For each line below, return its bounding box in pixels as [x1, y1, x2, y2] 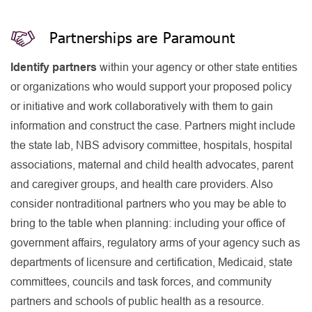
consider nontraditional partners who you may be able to [10, 198, 286, 210]
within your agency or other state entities [97, 61, 297, 73]
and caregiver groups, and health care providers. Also [10, 178, 273, 190]
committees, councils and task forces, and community [10, 276, 272, 288]
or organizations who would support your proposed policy [10, 81, 292, 93]
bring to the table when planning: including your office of [10, 217, 285, 229]
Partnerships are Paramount [49, 29, 235, 46]
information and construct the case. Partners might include [10, 120, 295, 132]
